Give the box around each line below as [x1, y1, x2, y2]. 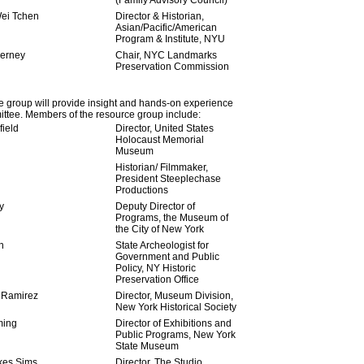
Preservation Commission [115, 61, 229, 72]
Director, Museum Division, [115, 290, 233, 301]
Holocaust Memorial [115, 134, 204, 145]
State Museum [115, 340, 179, 352]
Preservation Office [115, 274, 199, 285]
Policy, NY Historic [115, 262, 196, 274]
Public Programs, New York [115, 329, 236, 340]
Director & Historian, [115, 11, 204, 22]
